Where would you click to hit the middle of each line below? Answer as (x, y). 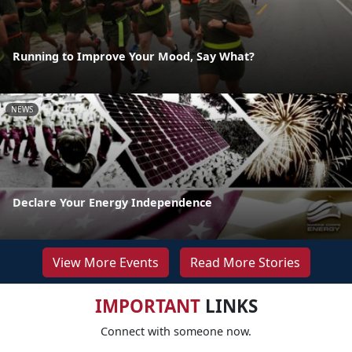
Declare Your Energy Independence (112, 202)
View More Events (105, 262)
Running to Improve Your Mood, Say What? (134, 56)
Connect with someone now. (176, 331)
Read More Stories (245, 262)
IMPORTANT (147, 306)
